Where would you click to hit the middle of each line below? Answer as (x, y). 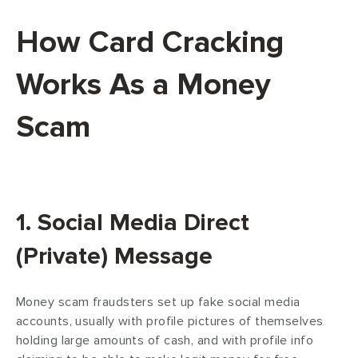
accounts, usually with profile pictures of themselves (170, 321)
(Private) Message (114, 256)
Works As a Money (143, 84)
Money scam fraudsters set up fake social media (158, 302)
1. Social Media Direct (133, 222)
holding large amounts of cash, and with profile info (165, 340)
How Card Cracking (150, 42)
